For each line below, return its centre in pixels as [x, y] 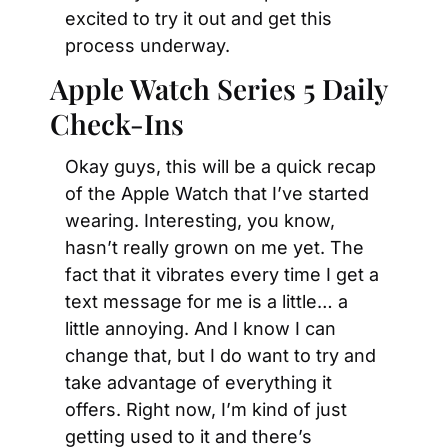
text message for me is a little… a [206, 301]
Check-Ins [117, 123]
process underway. [147, 45]
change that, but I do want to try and [220, 355]
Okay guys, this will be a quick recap [220, 166]
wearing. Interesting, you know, [200, 220]
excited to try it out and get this [198, 18]
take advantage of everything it [198, 382]
